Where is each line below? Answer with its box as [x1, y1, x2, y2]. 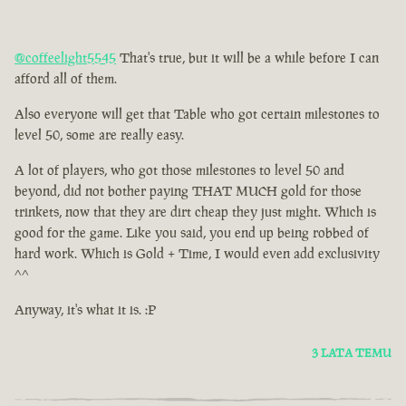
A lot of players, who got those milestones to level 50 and [14, 161, 344, 179]
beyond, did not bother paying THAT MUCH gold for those [14, 182, 362, 200]
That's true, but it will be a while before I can [116, 49, 379, 67]
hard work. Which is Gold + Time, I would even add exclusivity [14, 245, 380, 263]
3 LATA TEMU [312, 345, 391, 362]
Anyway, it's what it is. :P [14, 301, 156, 319]
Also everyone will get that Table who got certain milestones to [14, 105, 380, 123]
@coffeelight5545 [14, 49, 116, 67]
